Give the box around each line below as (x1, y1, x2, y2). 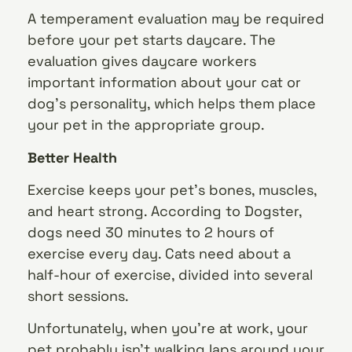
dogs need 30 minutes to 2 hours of (27, 223, 274, 242)
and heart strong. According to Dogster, (27, 202, 302, 221)
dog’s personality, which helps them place (27, 94, 316, 113)
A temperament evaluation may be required (27, 9, 324, 28)
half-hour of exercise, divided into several (27, 266, 313, 284)
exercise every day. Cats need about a (27, 244, 291, 263)
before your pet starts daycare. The (27, 31, 276, 49)
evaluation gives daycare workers (27, 52, 256, 71)
